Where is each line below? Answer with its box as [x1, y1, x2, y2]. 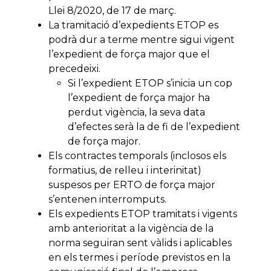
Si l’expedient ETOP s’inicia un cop [68, 77, 232, 90]
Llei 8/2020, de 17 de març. [48, 5, 176, 17]
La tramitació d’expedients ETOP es [48, 19, 218, 31]
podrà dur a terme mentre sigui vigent [48, 34, 235, 46]
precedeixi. [48, 63, 100, 75]
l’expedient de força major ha [68, 92, 210, 104]
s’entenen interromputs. [48, 194, 166, 206]
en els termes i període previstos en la [48, 252, 230, 264]
